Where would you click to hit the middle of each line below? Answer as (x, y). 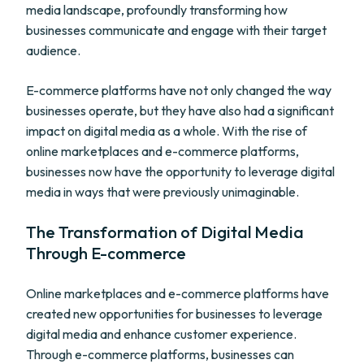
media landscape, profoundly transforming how (157, 10)
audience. (53, 50)
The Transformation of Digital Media (165, 232)
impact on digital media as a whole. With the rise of (167, 131)
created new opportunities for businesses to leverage (174, 314)
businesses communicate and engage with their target (176, 30)
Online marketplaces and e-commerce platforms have (178, 293)
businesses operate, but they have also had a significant (180, 110)
